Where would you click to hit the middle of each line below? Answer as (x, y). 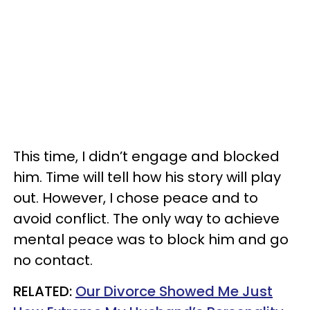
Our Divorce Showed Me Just (174, 291)
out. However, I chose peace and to (136, 198)
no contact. (53, 260)
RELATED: (44, 291)
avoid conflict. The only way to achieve (146, 219)
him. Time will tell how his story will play (147, 177)
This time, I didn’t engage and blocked (146, 156)
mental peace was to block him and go (151, 239)
